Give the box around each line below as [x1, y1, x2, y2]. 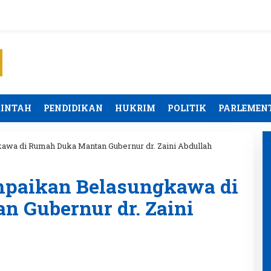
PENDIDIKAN [44, 102, 103, 114]
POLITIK [168, 102, 206, 114]
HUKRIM [115, 102, 155, 114]
